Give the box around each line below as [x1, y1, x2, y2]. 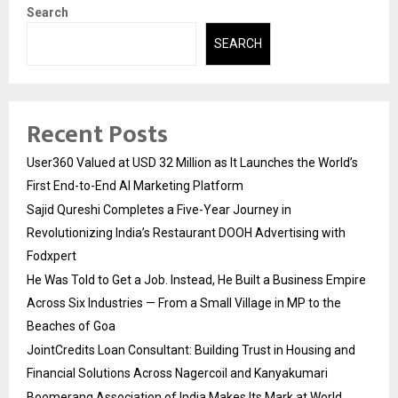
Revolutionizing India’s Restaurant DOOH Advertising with [27, 225, 346, 240]
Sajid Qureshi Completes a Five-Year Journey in [27, 202, 291, 217]
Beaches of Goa [27, 318, 115, 333]
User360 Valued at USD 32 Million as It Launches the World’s [27, 155, 358, 170]
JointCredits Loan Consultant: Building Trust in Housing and [27, 342, 355, 357]
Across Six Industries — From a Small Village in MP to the [27, 295, 341, 310]
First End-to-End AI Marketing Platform [27, 178, 243, 193]
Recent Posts [27, 113, 168, 155]
